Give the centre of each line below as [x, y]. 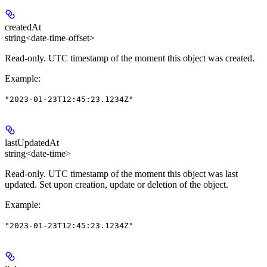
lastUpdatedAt [32, 143]
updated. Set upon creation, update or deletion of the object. [117, 185]
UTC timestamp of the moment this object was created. [150, 58]
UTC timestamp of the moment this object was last [142, 174]
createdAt [23, 27]
